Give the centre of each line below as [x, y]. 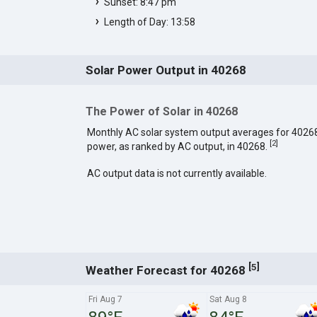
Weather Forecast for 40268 [167, 270]
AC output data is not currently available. [177, 173]
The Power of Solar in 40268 [161, 111]
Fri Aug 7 [105, 299]
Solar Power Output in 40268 [166, 70]
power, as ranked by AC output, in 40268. [178, 146]
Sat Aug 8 [228, 299]
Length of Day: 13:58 [149, 22]
